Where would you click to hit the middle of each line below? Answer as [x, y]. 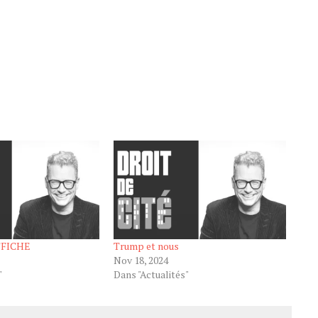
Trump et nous [146, 246]
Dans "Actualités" [151, 275]
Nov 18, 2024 [141, 261]
